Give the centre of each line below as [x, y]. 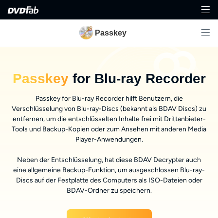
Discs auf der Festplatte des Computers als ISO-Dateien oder [109, 181]
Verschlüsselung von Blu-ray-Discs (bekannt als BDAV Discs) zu [109, 109]
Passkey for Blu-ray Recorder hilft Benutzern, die [109, 99]
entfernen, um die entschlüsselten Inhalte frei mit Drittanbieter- [109, 119]
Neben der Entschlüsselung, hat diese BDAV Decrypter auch [109, 160]
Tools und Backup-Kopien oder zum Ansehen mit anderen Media [109, 129]
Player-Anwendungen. [109, 140]
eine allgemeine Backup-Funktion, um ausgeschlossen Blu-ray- [109, 170]
